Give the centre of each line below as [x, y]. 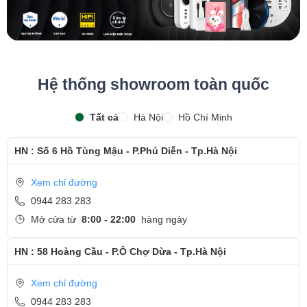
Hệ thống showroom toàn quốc [153, 84]
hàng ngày [164, 219]
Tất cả [104, 117]
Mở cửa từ [53, 219]
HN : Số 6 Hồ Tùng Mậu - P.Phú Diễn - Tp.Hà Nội [126, 150]
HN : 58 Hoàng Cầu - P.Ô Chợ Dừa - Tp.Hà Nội [120, 251]
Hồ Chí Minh [205, 117]
